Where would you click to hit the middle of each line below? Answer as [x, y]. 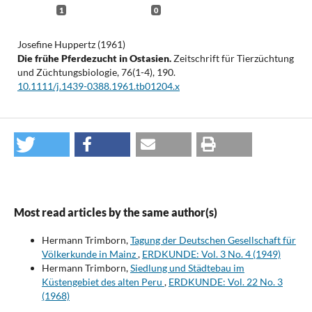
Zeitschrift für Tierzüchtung [233, 58]
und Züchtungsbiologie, [69, 72]
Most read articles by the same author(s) [115, 212]
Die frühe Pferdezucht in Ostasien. [95, 58]
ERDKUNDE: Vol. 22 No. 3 [225, 281]
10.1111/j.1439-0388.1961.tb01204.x [98, 86]
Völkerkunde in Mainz [89, 253]
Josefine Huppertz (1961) [71, 44]
